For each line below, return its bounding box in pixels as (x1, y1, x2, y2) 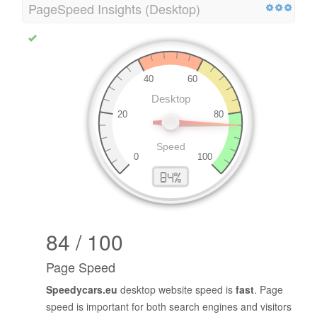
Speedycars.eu (46, 282, 117, 297)
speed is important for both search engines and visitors (46, 299, 292, 314)
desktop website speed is (117, 282, 236, 297)
